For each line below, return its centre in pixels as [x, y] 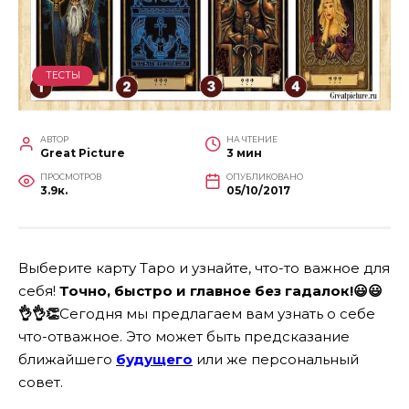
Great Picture [83, 153]
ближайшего [67, 360]
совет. [41, 383]
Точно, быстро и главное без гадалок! [206, 291]
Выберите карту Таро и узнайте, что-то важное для [204, 268]
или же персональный [276, 360]
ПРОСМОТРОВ [71, 177]
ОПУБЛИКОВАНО [265, 177]
